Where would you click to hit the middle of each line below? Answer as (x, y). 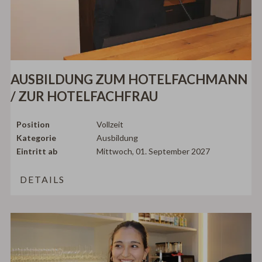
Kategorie (37, 137)
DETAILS (43, 179)
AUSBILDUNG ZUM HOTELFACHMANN (129, 80)
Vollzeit (110, 124)
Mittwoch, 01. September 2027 (154, 151)
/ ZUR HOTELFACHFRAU (85, 96)
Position (33, 124)
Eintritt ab (37, 151)
